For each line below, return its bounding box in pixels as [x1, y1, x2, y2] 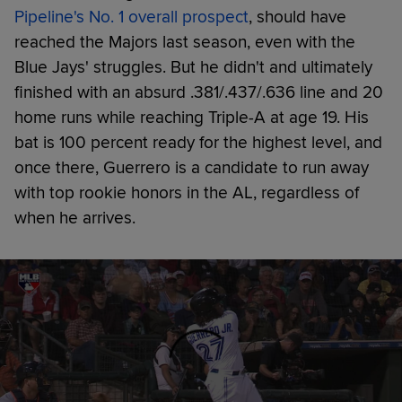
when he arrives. [14, 206, 135, 229]
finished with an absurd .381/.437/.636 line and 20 [14, 81, 383, 103]
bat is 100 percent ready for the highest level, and [14, 131, 382, 153]
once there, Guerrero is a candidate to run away [14, 156, 369, 179]
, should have [249, 5, 346, 28]
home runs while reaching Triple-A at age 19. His [14, 106, 369, 128]
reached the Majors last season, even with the [14, 31, 355, 53]
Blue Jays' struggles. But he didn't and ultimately [14, 56, 372, 78]
